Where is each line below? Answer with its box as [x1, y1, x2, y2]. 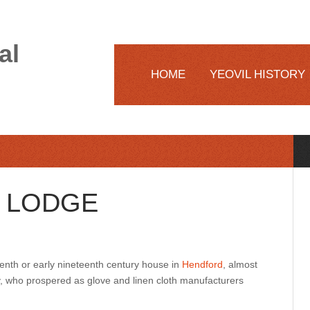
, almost [223, 259, 257, 270]
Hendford [182, 259, 223, 270]
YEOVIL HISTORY [210, 68, 305, 81]
